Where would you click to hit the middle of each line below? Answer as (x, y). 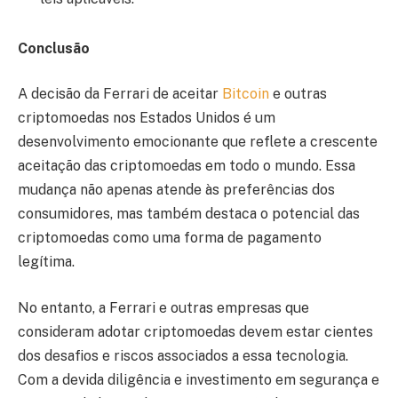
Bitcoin (247, 94)
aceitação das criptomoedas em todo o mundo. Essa (187, 166)
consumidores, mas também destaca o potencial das (189, 214)
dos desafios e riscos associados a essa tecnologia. (183, 355)
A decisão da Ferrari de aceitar (120, 94)
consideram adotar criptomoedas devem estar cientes (195, 331)
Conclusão (54, 48)
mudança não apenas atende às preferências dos (176, 190)
